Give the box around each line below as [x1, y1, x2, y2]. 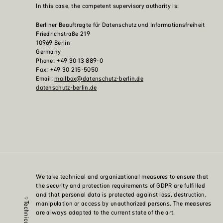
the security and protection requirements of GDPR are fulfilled [36, 181, 205, 190]
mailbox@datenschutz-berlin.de [54, 74, 144, 83]
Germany [36, 47, 61, 56]
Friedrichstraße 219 [36, 29, 90, 38]
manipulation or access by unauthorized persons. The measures [36, 199, 212, 208]
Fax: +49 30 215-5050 [36, 65, 99, 74]
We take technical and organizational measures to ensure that [36, 172, 209, 181]
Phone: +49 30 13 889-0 [36, 56, 103, 65]
